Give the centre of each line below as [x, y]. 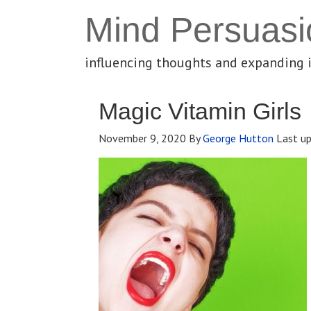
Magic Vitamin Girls [200, 111]
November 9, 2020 [142, 138]
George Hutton [238, 138]
